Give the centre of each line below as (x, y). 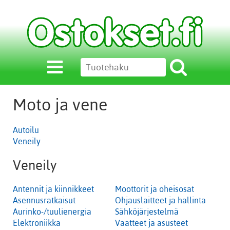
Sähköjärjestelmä (147, 211)
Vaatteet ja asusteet (151, 223)
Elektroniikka (37, 223)
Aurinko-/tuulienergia (52, 211)
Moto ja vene (60, 104)
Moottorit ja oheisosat (155, 189)
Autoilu (26, 130)
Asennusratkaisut (44, 200)
